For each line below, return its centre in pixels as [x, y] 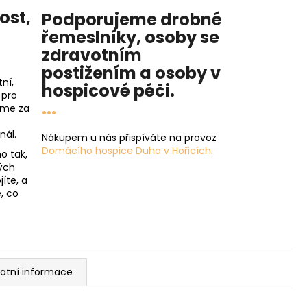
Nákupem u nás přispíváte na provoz [129, 138]
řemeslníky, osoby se [130, 38]
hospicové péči [106, 91]
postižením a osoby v [131, 73]
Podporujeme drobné [132, 20]
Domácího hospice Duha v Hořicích [126, 151]
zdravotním [91, 56]
